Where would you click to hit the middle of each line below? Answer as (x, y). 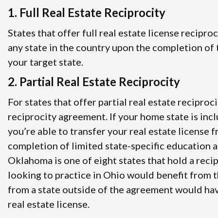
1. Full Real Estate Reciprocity (87, 12)
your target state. (45, 62)
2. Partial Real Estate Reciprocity (94, 81)
